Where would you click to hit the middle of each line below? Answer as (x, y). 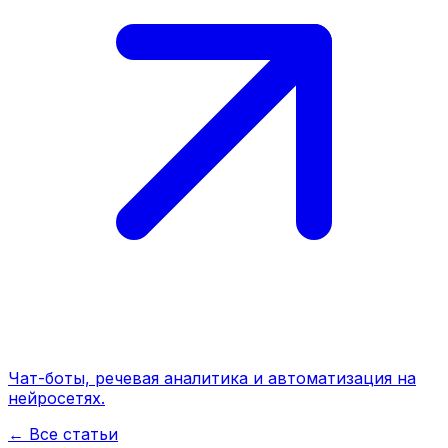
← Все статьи (63, 434)
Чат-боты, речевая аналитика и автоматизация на (212, 378)
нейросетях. (56, 398)
